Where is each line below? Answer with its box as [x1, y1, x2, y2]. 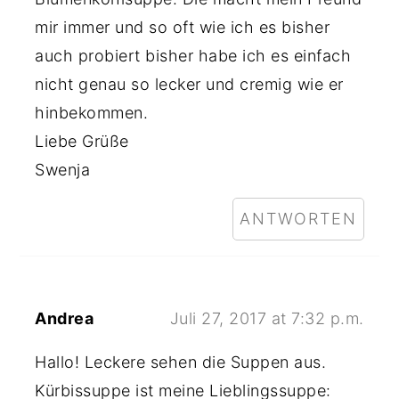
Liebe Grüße [35, 132, 129, 151]
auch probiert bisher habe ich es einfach [35, 46, 352, 65]
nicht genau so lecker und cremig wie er [35, 75, 344, 94]
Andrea [35, 309, 94, 328]
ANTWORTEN [239, 209, 357, 228]
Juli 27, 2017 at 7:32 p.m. [169, 309, 364, 328]
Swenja [35, 160, 91, 179]
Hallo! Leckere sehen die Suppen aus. [35, 353, 327, 371]
